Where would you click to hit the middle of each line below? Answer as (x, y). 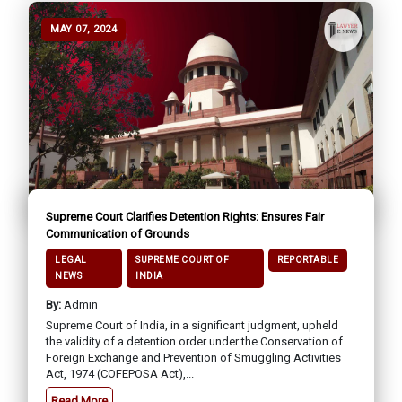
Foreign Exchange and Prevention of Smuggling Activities (193, 358)
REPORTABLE (308, 260)
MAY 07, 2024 (83, 30)
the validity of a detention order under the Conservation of (194, 342)
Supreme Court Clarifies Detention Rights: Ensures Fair (185, 217)
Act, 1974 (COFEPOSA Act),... (120, 374)
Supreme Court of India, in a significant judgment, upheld (192, 326)
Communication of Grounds (118, 234)
